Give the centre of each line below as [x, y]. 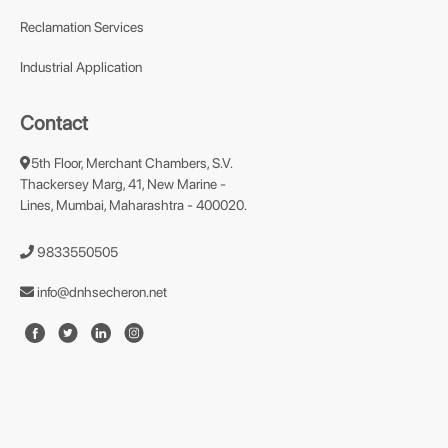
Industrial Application [81, 67]
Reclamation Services [82, 27]
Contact [54, 123]
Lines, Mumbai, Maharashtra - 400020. [133, 205]
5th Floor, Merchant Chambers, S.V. [131, 163]
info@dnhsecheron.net [100, 292]
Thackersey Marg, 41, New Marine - [123, 184]
